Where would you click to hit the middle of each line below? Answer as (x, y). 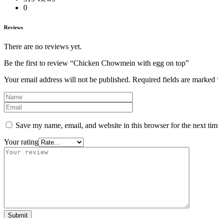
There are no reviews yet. (43, 47)
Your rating (21, 142)
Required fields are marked (175, 80)
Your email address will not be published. (67, 80)
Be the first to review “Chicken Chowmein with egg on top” (96, 63)
